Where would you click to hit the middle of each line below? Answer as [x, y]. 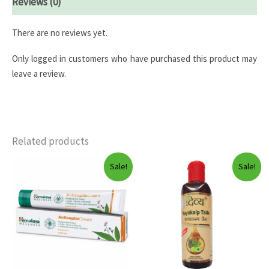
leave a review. [39, 74]
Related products [50, 141]
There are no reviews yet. [60, 33]
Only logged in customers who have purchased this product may [134, 59]
